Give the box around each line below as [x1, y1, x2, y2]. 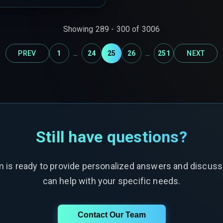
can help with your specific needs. [42, 175, 181, 186]
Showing [63, 24, 96, 34]
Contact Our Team [77, 210, 146, 219]
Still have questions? [36, 127, 187, 146]
